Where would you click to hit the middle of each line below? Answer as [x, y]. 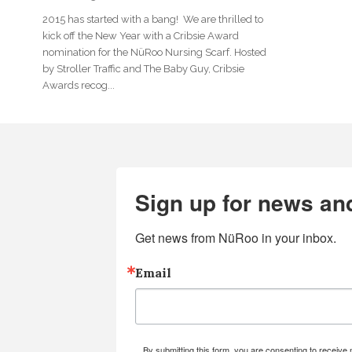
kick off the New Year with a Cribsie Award [141, 36]
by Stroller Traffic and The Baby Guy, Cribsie [143, 69]
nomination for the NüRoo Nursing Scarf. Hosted [154, 52]
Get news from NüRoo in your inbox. [236, 238]
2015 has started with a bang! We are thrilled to [153, 19]
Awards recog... [79, 85]
